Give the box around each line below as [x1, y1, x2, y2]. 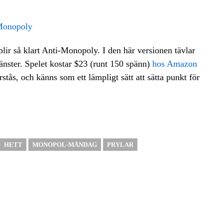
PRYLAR [107, 141, 133, 148]
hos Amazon [152, 59, 197, 69]
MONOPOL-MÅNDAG [32, 141, 97, 148]
